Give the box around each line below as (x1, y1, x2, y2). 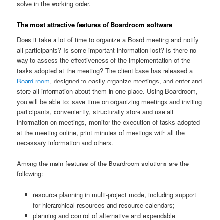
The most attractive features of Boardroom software (17, 19, 173, 29)
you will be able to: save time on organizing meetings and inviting (17, 97, 202, 107)
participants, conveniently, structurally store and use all (17, 107, 174, 117)
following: (17, 169, 44, 179)
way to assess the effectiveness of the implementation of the (17, 55, 191, 65)
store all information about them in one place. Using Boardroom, (17, 86, 198, 96)
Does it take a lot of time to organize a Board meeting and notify (17, 35, 199, 45)
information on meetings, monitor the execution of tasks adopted (17, 117, 200, 127)
